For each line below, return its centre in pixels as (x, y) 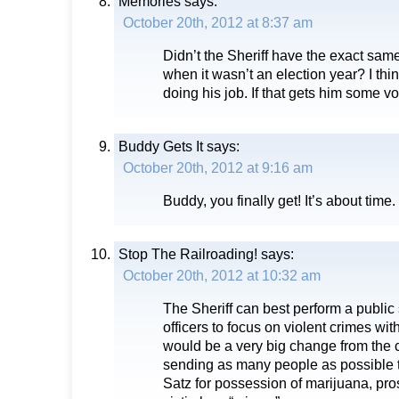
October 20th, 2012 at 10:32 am (222, 276)
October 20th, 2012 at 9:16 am (218, 168)
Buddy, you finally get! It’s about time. (279, 201)
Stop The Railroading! (188, 254)
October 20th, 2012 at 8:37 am (218, 23)
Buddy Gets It (161, 147)
